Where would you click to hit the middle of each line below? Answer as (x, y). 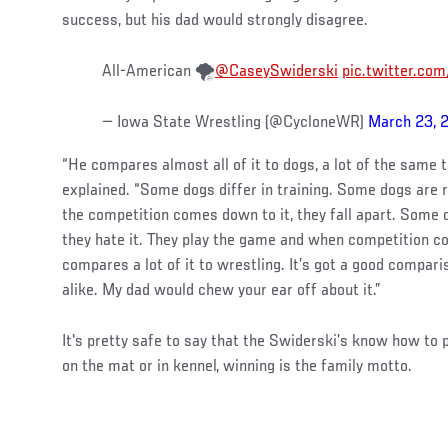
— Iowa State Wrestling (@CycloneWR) (235, 122)
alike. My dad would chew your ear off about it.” (221, 290)
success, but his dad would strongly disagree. (215, 20)
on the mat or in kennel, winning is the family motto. (237, 366)
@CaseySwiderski (276, 71)
